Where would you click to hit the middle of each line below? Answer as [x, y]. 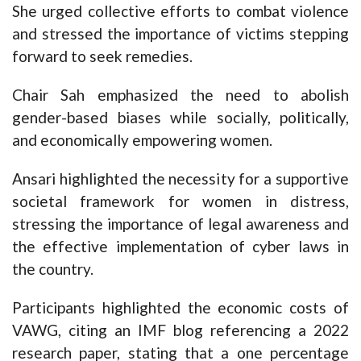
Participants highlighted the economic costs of [180, 307]
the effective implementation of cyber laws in [180, 246]
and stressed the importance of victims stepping [180, 33]
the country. [53, 268]
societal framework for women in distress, [180, 201]
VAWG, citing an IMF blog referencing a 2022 [180, 330]
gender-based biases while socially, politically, [180, 117]
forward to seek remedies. [102, 56]
